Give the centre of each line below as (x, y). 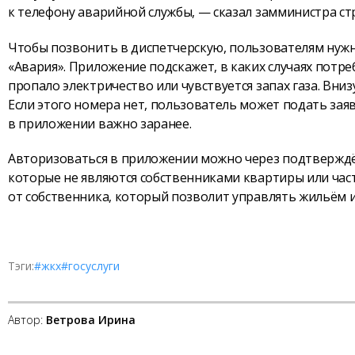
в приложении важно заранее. (100, 123)
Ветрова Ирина (91, 319)
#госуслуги (90, 266)
